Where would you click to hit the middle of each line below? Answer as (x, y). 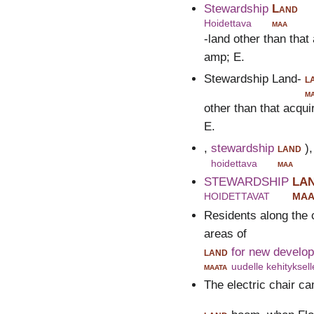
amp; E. (224, 57)
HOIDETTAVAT (237, 197)
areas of (225, 233)
